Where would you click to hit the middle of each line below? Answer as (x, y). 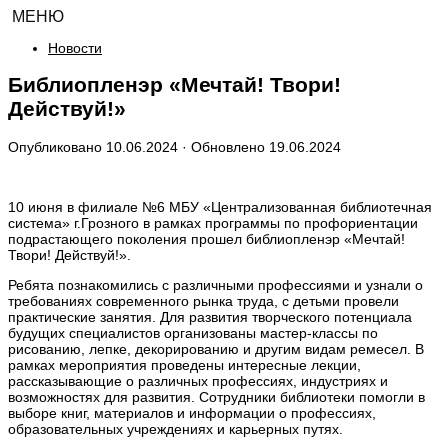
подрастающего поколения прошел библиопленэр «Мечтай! (206, 238)
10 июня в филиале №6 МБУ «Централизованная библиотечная (220, 206)
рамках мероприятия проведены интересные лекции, (184, 364)
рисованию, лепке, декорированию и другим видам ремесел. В (216, 348)
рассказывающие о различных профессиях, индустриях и (198, 380)
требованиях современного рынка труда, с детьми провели (203, 300)
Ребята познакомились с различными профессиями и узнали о (215, 284)
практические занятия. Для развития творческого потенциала (210, 316)
